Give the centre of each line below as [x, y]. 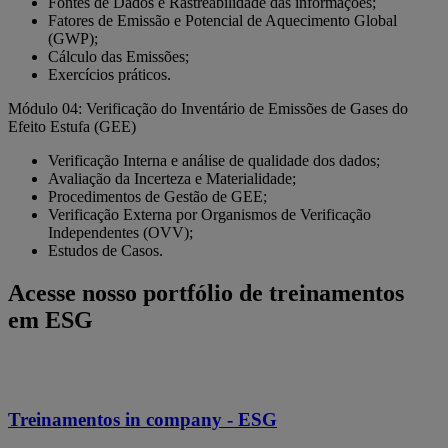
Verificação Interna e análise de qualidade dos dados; [214, 161]
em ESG [50, 320]
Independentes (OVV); [120, 233]
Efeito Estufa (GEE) [72, 127]
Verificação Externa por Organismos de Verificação [209, 215]
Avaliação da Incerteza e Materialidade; [172, 179]
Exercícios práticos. [109, 75]
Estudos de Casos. [105, 251]
